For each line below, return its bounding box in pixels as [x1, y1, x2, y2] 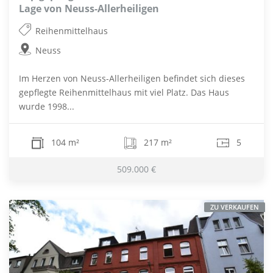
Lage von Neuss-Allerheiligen [19, 2, 159, 16]
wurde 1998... [19, 101, 74, 113]
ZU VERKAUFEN [210, 202, 260, 211]
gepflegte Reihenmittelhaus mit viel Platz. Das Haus [19, 87, 229, 99]
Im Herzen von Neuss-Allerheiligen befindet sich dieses [19, 73, 245, 85]
